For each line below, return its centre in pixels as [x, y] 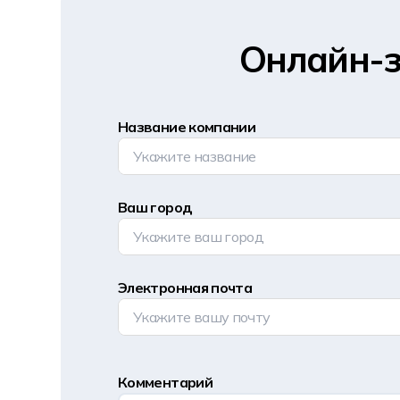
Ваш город [155, 208]
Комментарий [165, 383]
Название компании [187, 127]
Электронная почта [185, 288]
